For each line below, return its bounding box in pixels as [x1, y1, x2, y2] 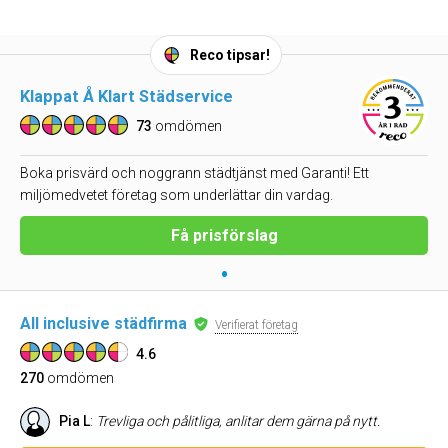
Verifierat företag [215, 318, 298, 332]
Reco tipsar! [190, 47, 270, 63]
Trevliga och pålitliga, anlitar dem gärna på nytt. [96, 413, 380, 429]
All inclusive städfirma [20, 314, 187, 333]
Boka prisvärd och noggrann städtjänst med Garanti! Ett [20, 165, 369, 181]
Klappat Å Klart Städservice [20, 86, 233, 106]
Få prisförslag [170, 226, 278, 245]
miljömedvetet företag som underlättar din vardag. [20, 187, 333, 203]
